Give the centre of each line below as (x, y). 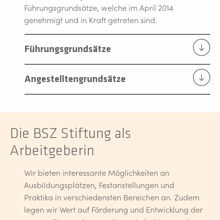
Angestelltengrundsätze (75, 78)
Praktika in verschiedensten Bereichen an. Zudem (112, 197)
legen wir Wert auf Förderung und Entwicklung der (113, 209)
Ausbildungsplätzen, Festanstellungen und (99, 185)
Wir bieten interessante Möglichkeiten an (97, 172)
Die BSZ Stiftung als (70, 133)
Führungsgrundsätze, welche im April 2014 (99, 7)
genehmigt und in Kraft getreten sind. (92, 20)
